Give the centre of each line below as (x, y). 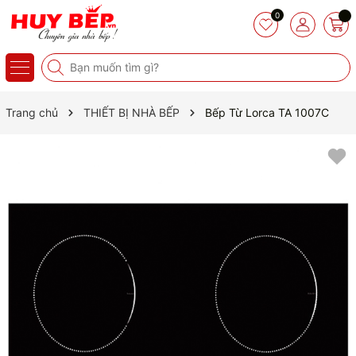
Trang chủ (32, 112)
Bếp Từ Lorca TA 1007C (267, 112)
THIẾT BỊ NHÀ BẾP (132, 112)
